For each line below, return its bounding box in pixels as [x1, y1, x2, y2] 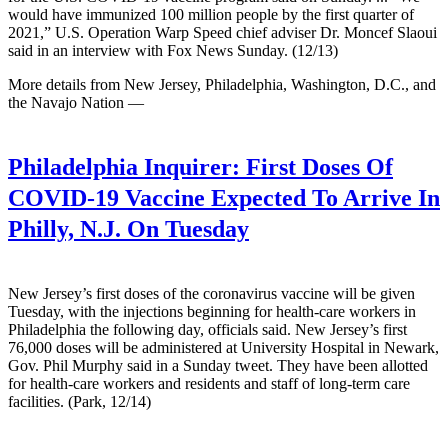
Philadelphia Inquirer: [8, 153, 240, 180]
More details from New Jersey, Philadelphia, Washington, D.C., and [8, 75, 436, 93]
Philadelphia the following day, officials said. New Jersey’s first [8, 320, 407, 338]
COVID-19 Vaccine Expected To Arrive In [8, 184, 440, 211]
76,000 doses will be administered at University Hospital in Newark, [8, 338, 439, 356]
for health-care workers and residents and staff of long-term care [8, 374, 410, 392]
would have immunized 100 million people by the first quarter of [8, 5, 414, 23]
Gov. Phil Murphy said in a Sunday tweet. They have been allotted [8, 356, 428, 374]
